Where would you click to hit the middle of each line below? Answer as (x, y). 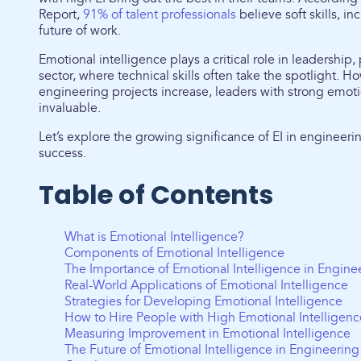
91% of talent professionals (160, 15)
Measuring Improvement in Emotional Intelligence (207, 334)
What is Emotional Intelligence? (154, 237)
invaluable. (70, 108)
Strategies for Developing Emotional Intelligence (203, 301)
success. (62, 153)
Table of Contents (156, 195)
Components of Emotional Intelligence (174, 253)
